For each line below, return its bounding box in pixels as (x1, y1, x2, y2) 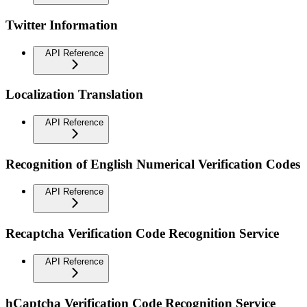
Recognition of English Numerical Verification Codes (5, 156, 300, 171)
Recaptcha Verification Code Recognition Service (5, 226, 279, 241)
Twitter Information (5, 17, 118, 32)
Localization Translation (5, 87, 143, 102)
